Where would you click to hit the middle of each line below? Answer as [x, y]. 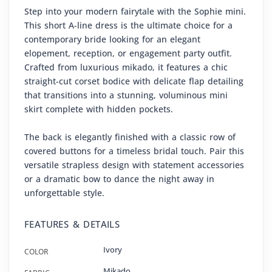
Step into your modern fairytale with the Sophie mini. [135, 12]
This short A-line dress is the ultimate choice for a [128, 25]
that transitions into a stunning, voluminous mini [126, 95]
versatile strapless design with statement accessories [134, 165]
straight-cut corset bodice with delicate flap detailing [134, 81]
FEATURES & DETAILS [72, 224]
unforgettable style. [64, 193]
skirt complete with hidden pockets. [99, 109]
